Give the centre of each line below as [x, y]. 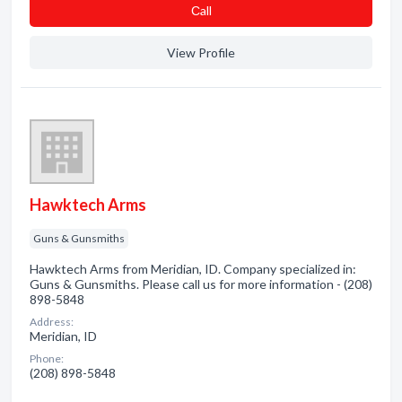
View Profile [201, 52]
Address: [52, 322]
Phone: [47, 358]
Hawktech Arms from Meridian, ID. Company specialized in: [193, 269]
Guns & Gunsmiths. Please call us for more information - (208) [201, 284]
